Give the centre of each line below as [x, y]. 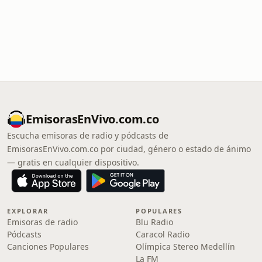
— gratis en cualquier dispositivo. [73, 162]
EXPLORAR [28, 211]
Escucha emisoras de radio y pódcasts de [88, 135]
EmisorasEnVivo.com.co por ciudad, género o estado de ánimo [129, 149]
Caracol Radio [163, 234]
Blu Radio [154, 222]
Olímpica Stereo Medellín [185, 247]
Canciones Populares [48, 247]
